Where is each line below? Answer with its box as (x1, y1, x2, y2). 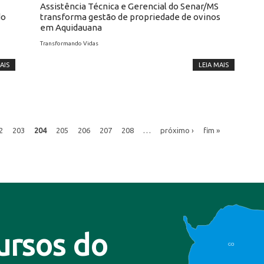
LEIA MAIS (199, 61, 229, 68)
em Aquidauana (40, 22, 102, 32)
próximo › (160, 126, 194, 134)
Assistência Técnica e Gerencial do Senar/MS (40, 1, 219, 11)
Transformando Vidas (40, 40, 98, 47)
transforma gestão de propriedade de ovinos (40, 12, 220, 22)
